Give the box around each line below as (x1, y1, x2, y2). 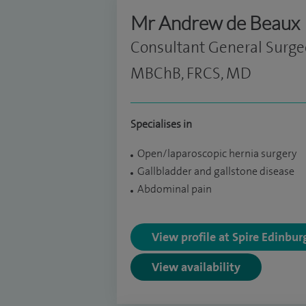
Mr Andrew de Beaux (130, 11, 300, 34)
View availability (152, 259, 240, 274)
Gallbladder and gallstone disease (137, 165, 294, 178)
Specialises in (130, 117, 192, 130)
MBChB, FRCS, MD (130, 64, 251, 83)
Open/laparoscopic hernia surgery (137, 147, 296, 160)
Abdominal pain (137, 182, 212, 195)
